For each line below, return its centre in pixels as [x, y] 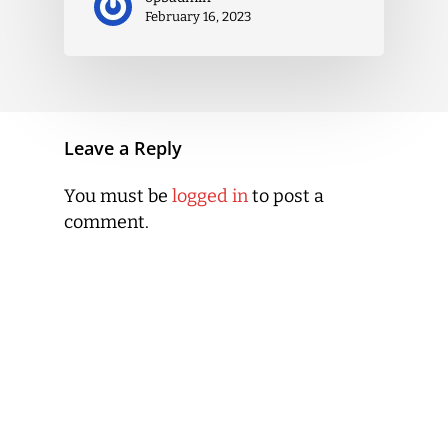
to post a [286, 195]
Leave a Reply [123, 147]
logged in [210, 195]
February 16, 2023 [198, 17]
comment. [106, 221]
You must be [118, 195]
